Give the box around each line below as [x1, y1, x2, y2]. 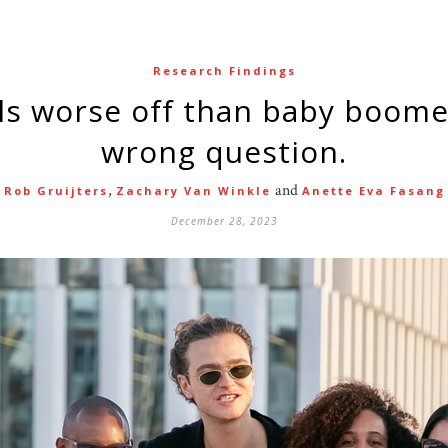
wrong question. [101, 131, 347, 172]
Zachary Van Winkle [115, 183, 271, 198]
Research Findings [152, 63, 296, 78]
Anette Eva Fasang [301, 183, 445, 198]
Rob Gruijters [3, 183, 108, 198]
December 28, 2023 [170, 214, 278, 228]
